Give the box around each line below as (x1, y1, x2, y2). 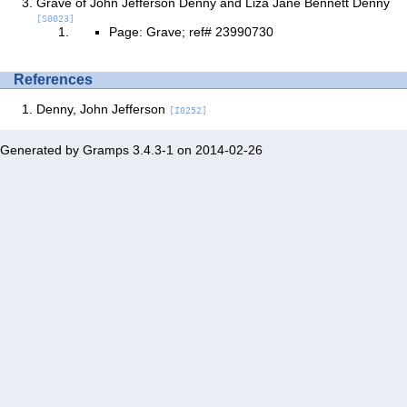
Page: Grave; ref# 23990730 (109, 25, 273, 40)
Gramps (83, 143, 129, 158)
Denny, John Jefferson (36, 102, 169, 117)
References (14, 72, 93, 88)
